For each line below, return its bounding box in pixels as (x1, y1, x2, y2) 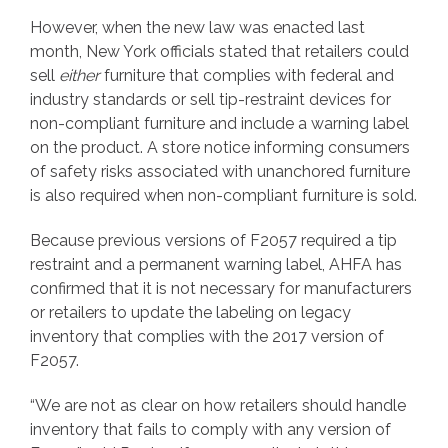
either (59, 65, 100, 85)
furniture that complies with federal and (100, 65, 394, 85)
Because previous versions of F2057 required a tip (30, 230, 397, 250)
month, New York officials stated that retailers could (30, 41, 409, 61)
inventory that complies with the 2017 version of (30, 326, 384, 346)
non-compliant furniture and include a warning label (30, 113, 409, 133)
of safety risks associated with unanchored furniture (30, 161, 410, 181)
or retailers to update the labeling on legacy (30, 302, 351, 322)
